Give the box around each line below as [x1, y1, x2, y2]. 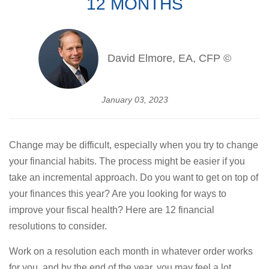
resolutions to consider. [9, 220, 107, 231]
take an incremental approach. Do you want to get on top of [9, 172, 258, 183]
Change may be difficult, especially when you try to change [9, 139, 258, 150]
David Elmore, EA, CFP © [107, 52, 231, 65]
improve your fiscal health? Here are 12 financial [9, 204, 214, 215]
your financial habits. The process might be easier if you [9, 156, 245, 166]
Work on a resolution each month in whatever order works [9, 246, 253, 256]
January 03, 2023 [101, 94, 168, 104]
